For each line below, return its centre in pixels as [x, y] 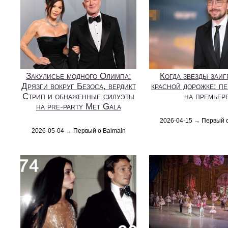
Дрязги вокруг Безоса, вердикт [78, 86]
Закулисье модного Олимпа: [78, 76]
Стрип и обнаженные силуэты [79, 96]
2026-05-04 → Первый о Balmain [78, 131]
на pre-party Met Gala [78, 106]
